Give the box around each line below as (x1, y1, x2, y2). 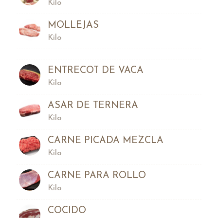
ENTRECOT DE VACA (47, 65, 144, 75)
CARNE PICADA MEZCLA (47, 135, 163, 145)
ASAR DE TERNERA (47, 100, 138, 110)
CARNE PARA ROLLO (47, 170, 146, 181)
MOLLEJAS (47, 20, 99, 30)
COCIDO (47, 205, 86, 216)
